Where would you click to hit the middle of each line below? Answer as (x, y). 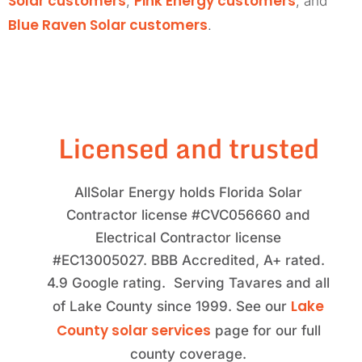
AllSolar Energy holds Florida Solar (188, 192)
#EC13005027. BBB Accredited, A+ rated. (188, 260)
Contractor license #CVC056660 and (188, 215)
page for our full (265, 330)
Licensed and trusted (188, 147)
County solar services (133, 330)
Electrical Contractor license (188, 237)
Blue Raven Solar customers (108, 25)
